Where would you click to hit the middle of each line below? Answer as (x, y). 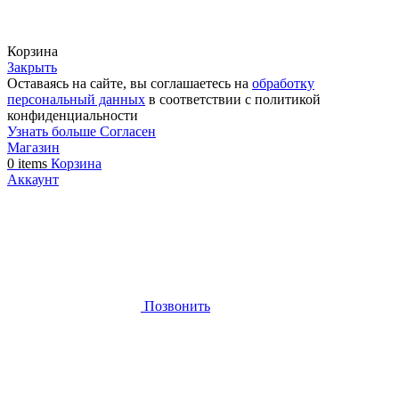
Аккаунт (33, 180)
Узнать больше (53, 132)
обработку (283, 84)
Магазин (33, 148)
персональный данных (76, 100)
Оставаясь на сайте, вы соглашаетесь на (130, 84)
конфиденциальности (73, 116)
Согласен (128, 132)
